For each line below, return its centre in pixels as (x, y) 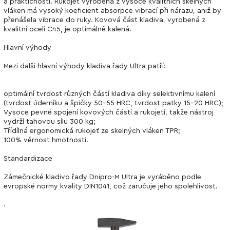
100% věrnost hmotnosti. (46, 140)
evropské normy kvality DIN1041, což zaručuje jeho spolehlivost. (111, 186)
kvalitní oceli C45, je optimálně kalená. (68, 29)
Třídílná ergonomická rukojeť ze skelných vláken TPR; (92, 131)
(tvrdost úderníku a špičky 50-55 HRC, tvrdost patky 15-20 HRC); (113, 103)
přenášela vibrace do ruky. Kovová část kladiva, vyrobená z (104, 20)
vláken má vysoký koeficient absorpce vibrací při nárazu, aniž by (112, 11)
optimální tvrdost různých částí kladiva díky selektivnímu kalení (109, 94)
